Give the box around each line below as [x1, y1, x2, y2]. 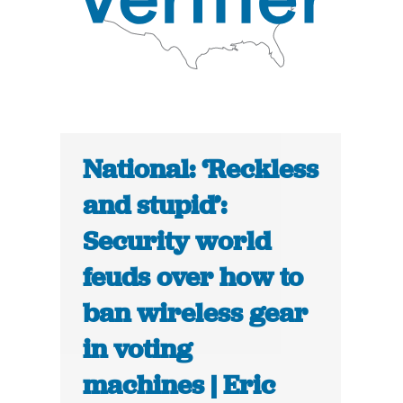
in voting [83, 332, 193, 367]
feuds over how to [83, 260, 304, 295]
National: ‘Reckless [83, 152, 319, 187]
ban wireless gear [83, 296, 309, 331]
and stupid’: [83, 188, 228, 223]
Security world [83, 224, 272, 259]
